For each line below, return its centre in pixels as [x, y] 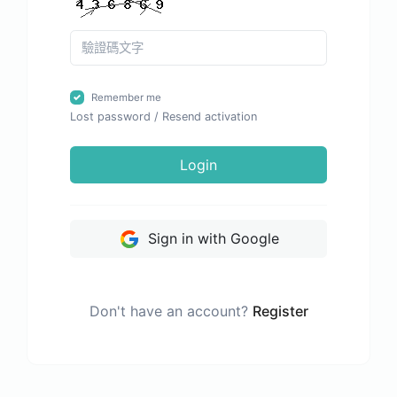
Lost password [110, 116]
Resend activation [210, 116]
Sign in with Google [211, 238]
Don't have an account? [171, 311]
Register [280, 311]
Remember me [126, 97]
